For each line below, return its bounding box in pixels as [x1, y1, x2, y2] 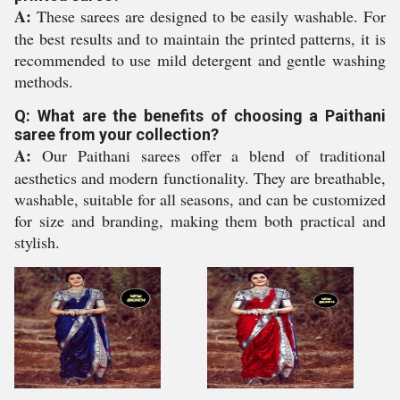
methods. [14, 71, 73, 92]
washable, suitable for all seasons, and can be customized [14, 188, 386, 210]
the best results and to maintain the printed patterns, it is [14, 28, 386, 49]
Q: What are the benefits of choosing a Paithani [14, 106, 386, 125]
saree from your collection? [14, 125, 219, 144]
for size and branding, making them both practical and [14, 210, 386, 231]
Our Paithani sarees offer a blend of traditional [31, 145, 386, 166]
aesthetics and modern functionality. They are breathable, [14, 167, 386, 188]
